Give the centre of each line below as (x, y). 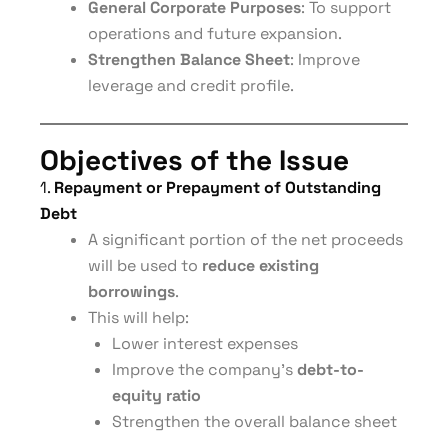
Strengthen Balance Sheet (189, 59)
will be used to (145, 265)
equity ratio (156, 395)
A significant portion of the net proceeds (245, 239)
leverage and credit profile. (191, 85)
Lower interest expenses (205, 343)
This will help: (138, 317)
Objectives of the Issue (194, 160)
